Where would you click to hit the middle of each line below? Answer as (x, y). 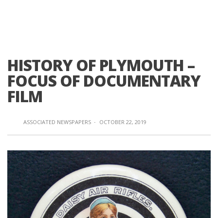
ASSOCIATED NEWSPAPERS (57, 122)
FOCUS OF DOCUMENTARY (104, 81)
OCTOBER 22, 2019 (123, 122)
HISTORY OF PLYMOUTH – (101, 65)
